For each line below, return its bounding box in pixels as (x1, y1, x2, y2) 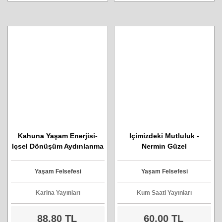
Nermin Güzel (142, 142, 187, 150)
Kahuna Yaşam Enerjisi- (18, 132, 98, 140)
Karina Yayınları (35, 189, 80, 196)
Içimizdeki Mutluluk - (129, 132, 199, 140)
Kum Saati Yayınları (137, 189, 192, 196)
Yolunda (44, 153, 72, 161)
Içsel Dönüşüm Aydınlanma (12, 142, 104, 150)
